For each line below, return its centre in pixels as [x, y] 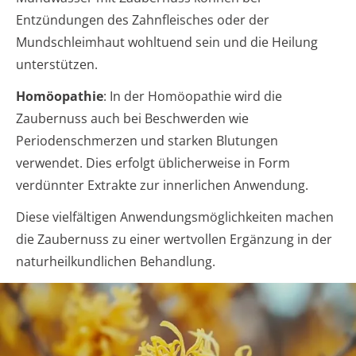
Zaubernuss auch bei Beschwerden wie [132, 118]
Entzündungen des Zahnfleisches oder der [143, 19]
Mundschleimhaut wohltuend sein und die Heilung [167, 42]
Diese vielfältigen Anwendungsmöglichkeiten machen [175, 217]
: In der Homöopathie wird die [193, 96]
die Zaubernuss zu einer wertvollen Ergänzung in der [174, 239]
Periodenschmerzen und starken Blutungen [147, 140]
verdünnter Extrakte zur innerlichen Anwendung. [162, 185]
